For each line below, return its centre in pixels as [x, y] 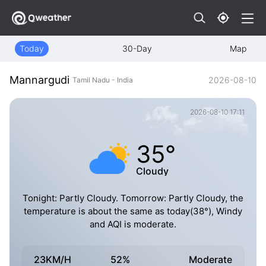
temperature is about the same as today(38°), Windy [133, 211]
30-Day [137, 48]
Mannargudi [39, 80]
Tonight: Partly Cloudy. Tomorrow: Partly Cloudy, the [133, 198]
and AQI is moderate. [133, 224]
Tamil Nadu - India [103, 80]
